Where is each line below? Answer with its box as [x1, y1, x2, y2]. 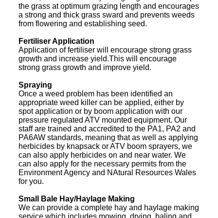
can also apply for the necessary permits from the [18, 159, 186, 168]
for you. [18, 177, 44, 185]
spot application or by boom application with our [18, 107, 182, 115]
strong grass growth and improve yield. [18, 63, 151, 72]
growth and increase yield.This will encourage [18, 54, 177, 63]
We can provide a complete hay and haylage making [18, 203, 199, 212]
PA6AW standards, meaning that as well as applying [18, 133, 198, 142]
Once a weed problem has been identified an [18, 89, 173, 98]
